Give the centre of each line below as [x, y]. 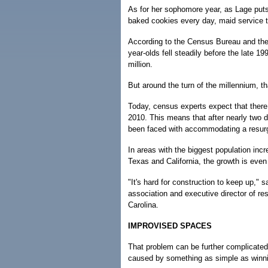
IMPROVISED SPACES [170, 226]
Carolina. [143, 205]
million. [140, 64]
